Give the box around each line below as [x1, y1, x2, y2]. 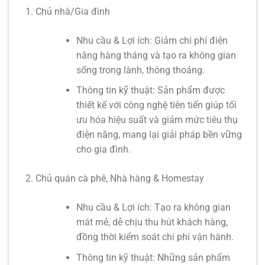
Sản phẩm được [154, 85, 225, 96]
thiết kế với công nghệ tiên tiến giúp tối [76, 99, 237, 111]
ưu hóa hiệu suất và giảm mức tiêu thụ [76, 114, 238, 126]
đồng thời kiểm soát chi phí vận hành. [76, 231, 234, 243]
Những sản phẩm [154, 251, 230, 263]
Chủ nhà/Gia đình [35, 5, 110, 17]
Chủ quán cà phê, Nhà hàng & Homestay [35, 173, 204, 185]
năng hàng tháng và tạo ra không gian [76, 49, 236, 61]
